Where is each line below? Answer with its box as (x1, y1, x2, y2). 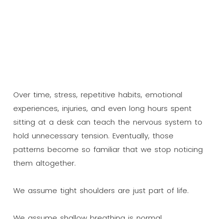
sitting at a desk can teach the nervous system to (13, 116, 202, 127)
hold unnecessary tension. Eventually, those (13, 130, 174, 141)
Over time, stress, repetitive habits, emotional (13, 89, 182, 100)
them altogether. (13, 157, 76, 168)
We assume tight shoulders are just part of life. (13, 185, 189, 196)
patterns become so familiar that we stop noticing (13, 144, 203, 154)
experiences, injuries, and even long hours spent (13, 103, 192, 113)
